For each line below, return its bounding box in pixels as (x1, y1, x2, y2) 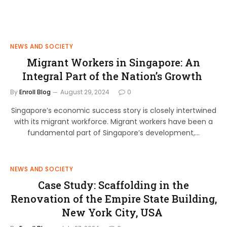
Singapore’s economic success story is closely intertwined (11, 105, 216, 116)
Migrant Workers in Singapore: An (27, 56, 200, 69)
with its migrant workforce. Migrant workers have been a (14, 117, 213, 127)
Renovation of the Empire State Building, (10, 192, 217, 205)
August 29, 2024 (60, 88, 109, 96)
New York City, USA (62, 206, 165, 219)
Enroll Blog (19, 88, 51, 96)
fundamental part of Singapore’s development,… (27, 128, 200, 138)
